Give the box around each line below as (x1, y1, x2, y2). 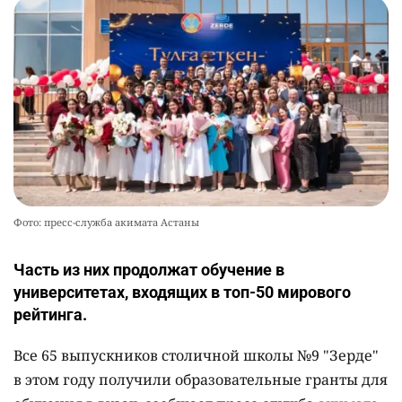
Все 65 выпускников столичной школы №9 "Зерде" (13, 345, 379, 366)
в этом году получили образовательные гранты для (13, 370, 388, 390)
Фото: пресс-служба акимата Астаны (13, 215, 199, 230)
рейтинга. (13, 305, 87, 325)
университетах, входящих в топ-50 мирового (13, 283, 351, 302)
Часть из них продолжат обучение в (13, 260, 284, 280)
